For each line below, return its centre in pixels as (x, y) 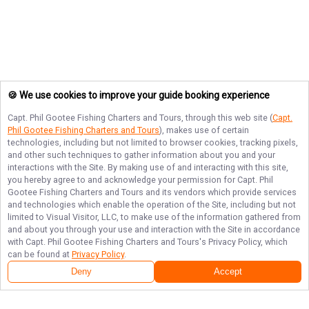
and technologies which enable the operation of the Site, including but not (152, 205)
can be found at (40, 254)
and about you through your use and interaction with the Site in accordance (154, 229)
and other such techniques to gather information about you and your (141, 155)
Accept (228, 272)
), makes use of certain (204, 130)
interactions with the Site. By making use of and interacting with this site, (148, 167)
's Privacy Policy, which (243, 242)
